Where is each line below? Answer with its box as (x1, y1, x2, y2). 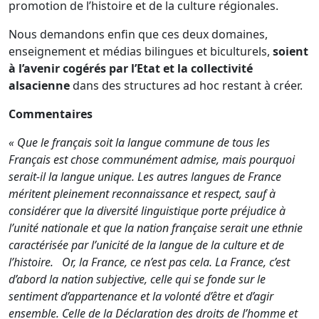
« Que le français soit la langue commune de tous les (9, 135, 270, 151)
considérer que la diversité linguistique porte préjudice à (9, 203, 286, 219)
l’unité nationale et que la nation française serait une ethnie (9, 220, 303, 236)
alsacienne (9, 78, 73, 94)
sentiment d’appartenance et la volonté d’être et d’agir (9, 288, 273, 305)
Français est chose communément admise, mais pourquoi (9, 152, 295, 168)
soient (273, 43, 308, 60)
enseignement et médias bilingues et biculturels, (9, 43, 273, 60)
